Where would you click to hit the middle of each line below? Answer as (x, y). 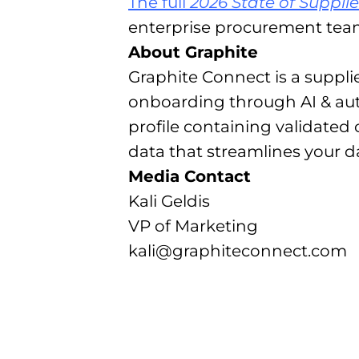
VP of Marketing (193, 226)
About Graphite (193, 52)
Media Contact (190, 177)
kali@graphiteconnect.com (238, 251)
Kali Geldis (171, 202)
